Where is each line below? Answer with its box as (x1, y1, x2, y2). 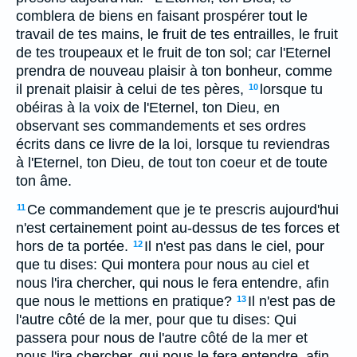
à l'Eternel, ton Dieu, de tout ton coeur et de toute (16, 155, 328, 171)
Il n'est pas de (248, 293, 335, 309)
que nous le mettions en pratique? (16, 293, 232, 309)
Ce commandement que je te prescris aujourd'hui (27, 202, 339, 218)
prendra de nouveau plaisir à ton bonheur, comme (16, 63, 332, 79)
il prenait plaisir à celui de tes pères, (16, 81, 244, 97)
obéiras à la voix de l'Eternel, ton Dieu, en (16, 100, 280, 116)
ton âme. (16, 173, 72, 189)
